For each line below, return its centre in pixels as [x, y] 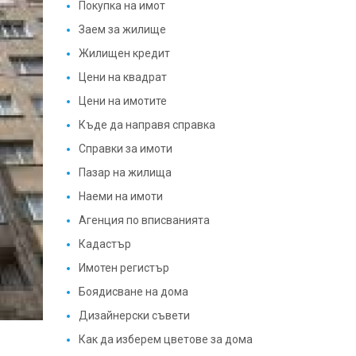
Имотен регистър [124, 268]
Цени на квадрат [122, 77]
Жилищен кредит [124, 53]
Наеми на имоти [120, 196]
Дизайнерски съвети [134, 315]
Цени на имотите [122, 101]
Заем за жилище [122, 29]
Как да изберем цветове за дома [165, 339]
